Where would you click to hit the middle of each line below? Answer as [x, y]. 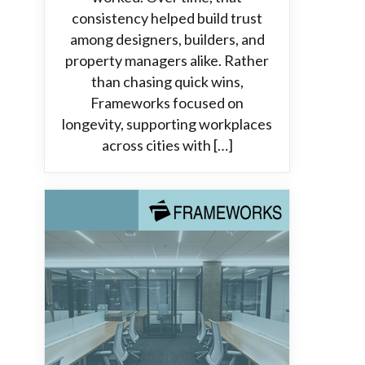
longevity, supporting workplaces [167, 124]
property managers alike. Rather [167, 60]
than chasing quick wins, [167, 81]
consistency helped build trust [167, 18]
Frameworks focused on [167, 103]
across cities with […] [167, 145]
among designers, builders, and [167, 39]
